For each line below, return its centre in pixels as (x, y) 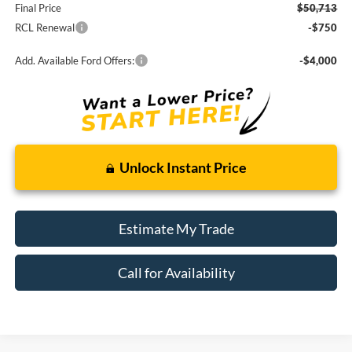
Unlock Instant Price (183, 167)
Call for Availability (176, 272)
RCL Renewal (44, 28)
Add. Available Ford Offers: (74, 61)
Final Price (38, 8)
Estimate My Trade (176, 228)
